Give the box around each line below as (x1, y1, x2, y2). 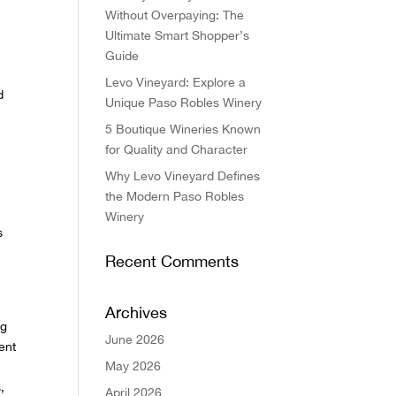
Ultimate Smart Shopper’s (105, 27, 250, 42)
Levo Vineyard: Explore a (105, 74, 247, 89)
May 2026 (105, 358, 162, 373)
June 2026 (105, 331, 165, 346)
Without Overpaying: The (105, 7, 245, 22)
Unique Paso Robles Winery (105, 95, 263, 110)
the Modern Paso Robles (105, 188, 245, 203)
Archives (105, 302, 168, 322)
